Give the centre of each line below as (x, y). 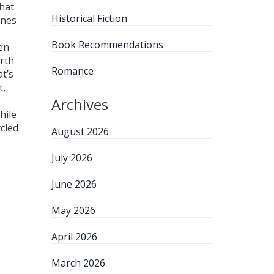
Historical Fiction (89, 18)
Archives (80, 104)
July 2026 (72, 158)
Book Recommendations (107, 45)
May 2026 (73, 210)
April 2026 (74, 237)
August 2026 (80, 131)
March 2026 (78, 263)
